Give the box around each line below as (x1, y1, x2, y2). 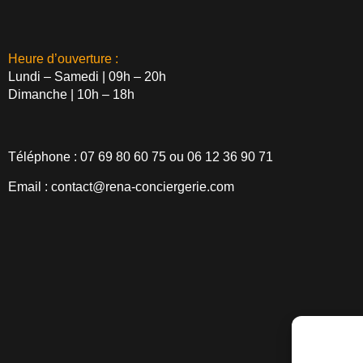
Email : (7, 179, 48, 194)
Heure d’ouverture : (7, 51, 118, 66)
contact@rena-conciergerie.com (50, 179, 234, 194)
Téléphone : (7, 150, 77, 164)
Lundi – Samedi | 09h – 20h (7, 69, 166, 83)
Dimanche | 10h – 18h (7, 87, 135, 101)
